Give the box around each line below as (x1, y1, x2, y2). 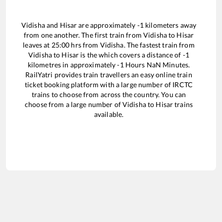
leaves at (23, 40, 52, 49)
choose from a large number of (25, 100, 122, 109)
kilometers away (143, 20, 197, 29)
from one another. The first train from (23, 30, 144, 39)
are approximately (77, 20, 137, 29)
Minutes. (161, 60, 190, 69)
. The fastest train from (123, 40, 195, 49)
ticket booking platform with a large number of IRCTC (25, 80, 193, 89)
